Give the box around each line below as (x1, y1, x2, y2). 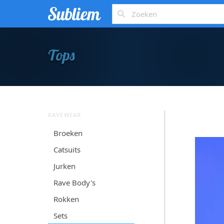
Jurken (53, 160, 76, 171)
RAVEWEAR (48, 110, 81, 118)
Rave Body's (53, 177, 96, 187)
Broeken (53, 127, 83, 138)
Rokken (53, 193, 79, 204)
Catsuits (53, 144, 81, 154)
